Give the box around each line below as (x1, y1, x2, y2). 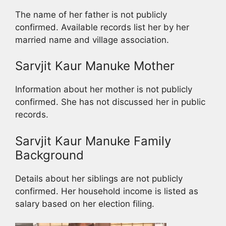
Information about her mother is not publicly (15, 84, 192, 95)
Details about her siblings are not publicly (15, 173, 183, 184)
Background (15, 147, 84, 162)
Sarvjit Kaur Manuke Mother (15, 59, 175, 74)
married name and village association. (15, 34, 169, 45)
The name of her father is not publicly (15, 9, 167, 20)
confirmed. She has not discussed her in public (15, 97, 205, 107)
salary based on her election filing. (15, 198, 154, 209)
